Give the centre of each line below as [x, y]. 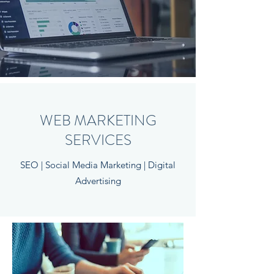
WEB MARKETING [98, 120]
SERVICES [98, 140]
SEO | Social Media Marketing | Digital [98, 165]
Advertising [98, 181]
